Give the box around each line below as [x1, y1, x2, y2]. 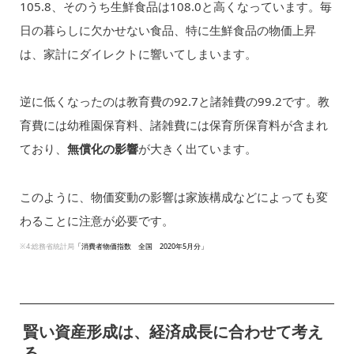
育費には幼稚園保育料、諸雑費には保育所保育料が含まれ [19, 117, 328, 134]
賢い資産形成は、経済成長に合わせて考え [22, 321, 323, 343]
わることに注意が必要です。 [19, 212, 174, 228]
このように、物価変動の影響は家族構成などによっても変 [19, 188, 328, 205]
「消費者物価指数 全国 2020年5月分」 [73, 240, 208, 251]
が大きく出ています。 [137, 141, 257, 157]
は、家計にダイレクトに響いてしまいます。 [19, 46, 257, 62]
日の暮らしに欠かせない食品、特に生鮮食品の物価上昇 [19, 22, 316, 38]
